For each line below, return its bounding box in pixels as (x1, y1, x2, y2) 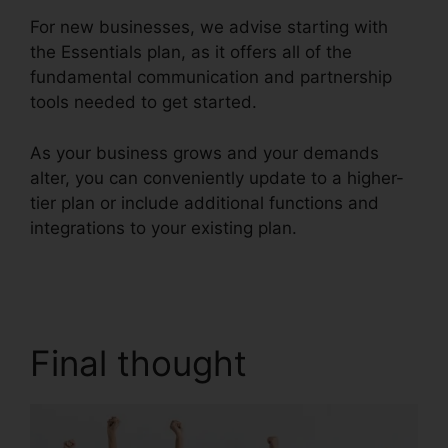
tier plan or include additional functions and (30, 192, 379, 213)
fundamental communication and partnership (30, 67, 392, 88)
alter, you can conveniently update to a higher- (30, 167, 404, 188)
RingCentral (302, 217, 395, 238)
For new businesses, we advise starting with (30, 17, 388, 38)
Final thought (30, 341, 247, 384)
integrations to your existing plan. (30, 217, 302, 238)
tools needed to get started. (30, 92, 257, 113)
